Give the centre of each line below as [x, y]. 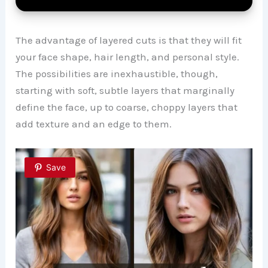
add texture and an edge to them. [94, 124]
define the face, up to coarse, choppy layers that [127, 107]
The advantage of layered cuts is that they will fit [129, 40]
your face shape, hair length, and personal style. [128, 57]
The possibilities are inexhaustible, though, [117, 73]
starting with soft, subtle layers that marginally [125, 90]
